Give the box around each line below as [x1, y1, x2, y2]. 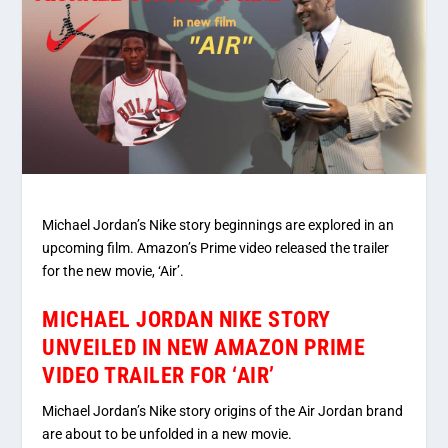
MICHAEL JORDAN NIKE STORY [42, 306, 331, 332]
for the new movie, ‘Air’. [42, 263, 185, 280]
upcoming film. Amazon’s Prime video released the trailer [42, 240, 390, 257]
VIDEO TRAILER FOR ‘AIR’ [42, 362, 275, 388]
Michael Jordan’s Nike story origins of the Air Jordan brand [42, 402, 404, 419]
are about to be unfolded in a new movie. [42, 425, 293, 442]
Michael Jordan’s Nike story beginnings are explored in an [42, 217, 395, 234]
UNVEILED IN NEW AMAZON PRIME [42, 334, 366, 360]
